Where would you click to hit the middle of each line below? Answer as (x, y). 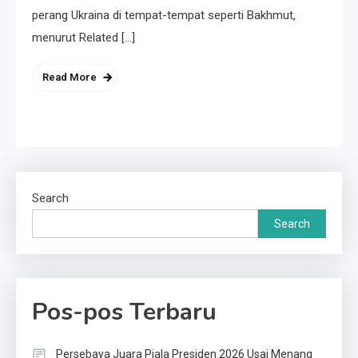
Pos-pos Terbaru (124, 312)
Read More (70, 77)
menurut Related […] (84, 38)
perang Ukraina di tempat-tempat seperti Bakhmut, (164, 15)
